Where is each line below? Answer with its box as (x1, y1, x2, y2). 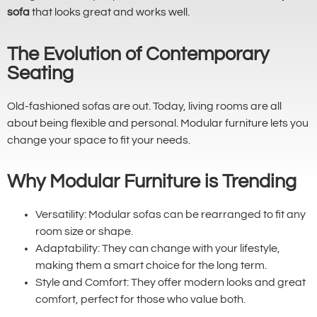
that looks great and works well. (30, 6, 190, 18)
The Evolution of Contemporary (7, 44, 269, 64)
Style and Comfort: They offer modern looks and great (35, 276, 306, 288)
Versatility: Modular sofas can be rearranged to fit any (35, 208, 306, 220)
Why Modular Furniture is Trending (7, 171, 296, 192)
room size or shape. (35, 225, 133, 237)
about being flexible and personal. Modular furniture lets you (7, 117, 309, 129)
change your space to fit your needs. (7, 134, 190, 146)
